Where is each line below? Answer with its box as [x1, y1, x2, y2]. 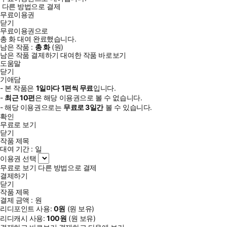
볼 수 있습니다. [103, 102, 152, 111]
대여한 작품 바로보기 [60, 50, 126, 59]
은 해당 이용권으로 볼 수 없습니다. [34, 93, 142, 102]
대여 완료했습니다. [15, 34, 77, 43]
